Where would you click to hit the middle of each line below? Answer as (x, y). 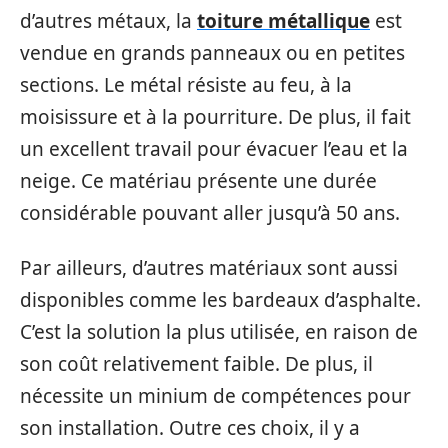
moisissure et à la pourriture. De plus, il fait (215, 117)
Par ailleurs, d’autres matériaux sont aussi (209, 267)
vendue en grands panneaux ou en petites (212, 53)
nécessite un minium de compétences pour (215, 395)
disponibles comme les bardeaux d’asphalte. (220, 299)
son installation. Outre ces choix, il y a (190, 427)
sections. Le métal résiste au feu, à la (186, 85)
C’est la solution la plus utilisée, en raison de (219, 331)
